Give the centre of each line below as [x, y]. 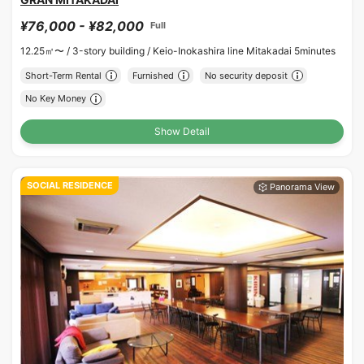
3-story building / [113, 50]
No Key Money [55, 99]
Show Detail [182, 131]
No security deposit [246, 75]
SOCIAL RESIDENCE [69, 186]
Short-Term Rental [63, 75]
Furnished [153, 75]
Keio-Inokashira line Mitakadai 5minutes [244, 50]
